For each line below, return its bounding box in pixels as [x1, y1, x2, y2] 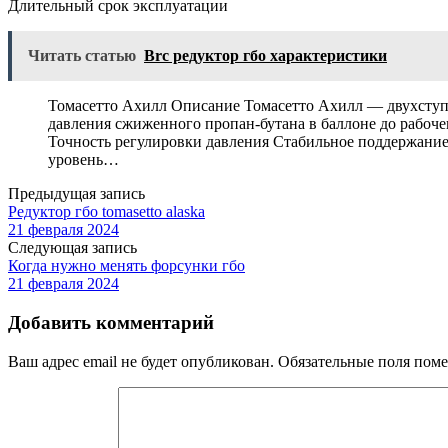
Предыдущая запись [8, 185, 145, 203]
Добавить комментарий [8, 312, 214, 334]
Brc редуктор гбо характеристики [144, 47, 387, 65]
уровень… [48, 151, 119, 169]
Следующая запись [8, 239, 137, 257]
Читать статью [28, 47, 136, 65]
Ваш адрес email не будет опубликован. [8, 352, 274, 370]
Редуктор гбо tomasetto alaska [8, 203, 205, 221]
